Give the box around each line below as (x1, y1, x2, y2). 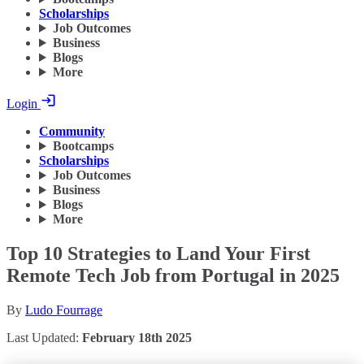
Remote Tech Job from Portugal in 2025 (6, 265, 340, 287)
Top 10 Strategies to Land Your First (6, 243, 310, 265)
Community (39, 124, 105, 139)
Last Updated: (6, 331, 82, 344)
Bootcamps (52, 139, 114, 154)
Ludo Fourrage (25, 303, 102, 317)
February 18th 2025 (82, 331, 192, 344)
